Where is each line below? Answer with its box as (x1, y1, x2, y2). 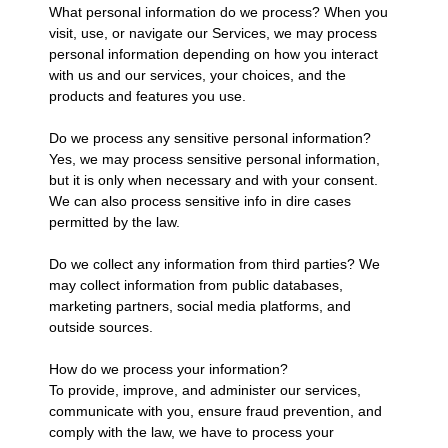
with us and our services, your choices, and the (48, 66, 346, 83)
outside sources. (48, 318, 157, 335)
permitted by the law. (48, 213, 184, 230)
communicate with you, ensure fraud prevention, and (48, 402, 382, 419)
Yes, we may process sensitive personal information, (48, 150, 380, 167)
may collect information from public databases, (48, 276, 343, 293)
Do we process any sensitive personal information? (48, 129, 371, 146)
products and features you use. (48, 87, 250, 104)
